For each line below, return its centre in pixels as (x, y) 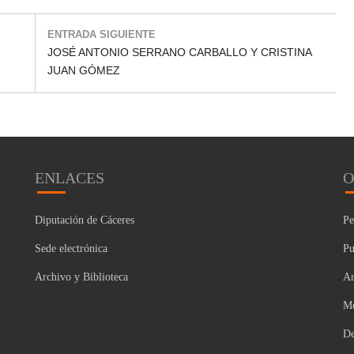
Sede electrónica (71, 248)
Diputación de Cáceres (85, 220)
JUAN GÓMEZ (84, 70)
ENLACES (70, 177)
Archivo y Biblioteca (81, 277)
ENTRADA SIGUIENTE (102, 34)
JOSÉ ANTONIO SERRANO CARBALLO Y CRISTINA (179, 52)
